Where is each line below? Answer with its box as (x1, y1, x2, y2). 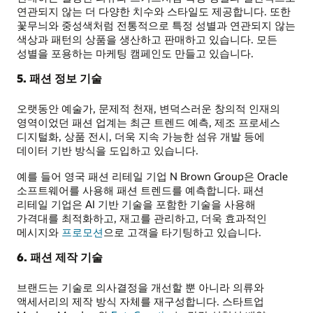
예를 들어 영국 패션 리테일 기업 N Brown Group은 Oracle (17, 168, 288, 183)
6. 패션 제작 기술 (17, 249, 103, 264)
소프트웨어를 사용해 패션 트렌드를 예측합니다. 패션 (17, 182, 264, 197)
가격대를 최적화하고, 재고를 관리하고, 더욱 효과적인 (17, 210, 267, 225)
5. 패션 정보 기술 (17, 71, 102, 86)
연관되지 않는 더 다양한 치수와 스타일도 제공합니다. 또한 (17, 4, 291, 19)
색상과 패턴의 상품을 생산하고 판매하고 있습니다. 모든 (17, 32, 277, 47)
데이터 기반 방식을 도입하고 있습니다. (17, 143, 198, 158)
